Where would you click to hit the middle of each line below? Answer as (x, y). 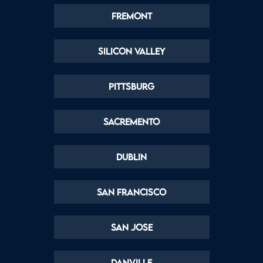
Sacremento (131, 122)
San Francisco (131, 192)
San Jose (131, 227)
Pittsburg (131, 87)
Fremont (131, 16)
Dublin (131, 157)
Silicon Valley (131, 51)
